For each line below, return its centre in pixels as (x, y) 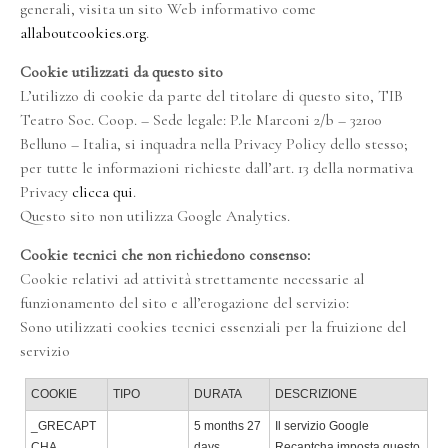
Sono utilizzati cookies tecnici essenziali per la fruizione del (213, 327)
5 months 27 (227, 426)
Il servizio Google (322, 426)
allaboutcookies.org (83, 33)
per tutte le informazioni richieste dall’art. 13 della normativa (216, 168)
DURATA (218, 394)
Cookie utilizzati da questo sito (121, 72)
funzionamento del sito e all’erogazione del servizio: (184, 303)
